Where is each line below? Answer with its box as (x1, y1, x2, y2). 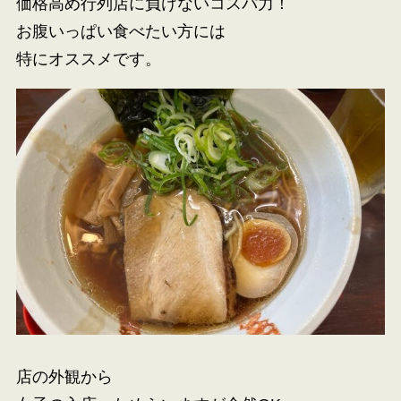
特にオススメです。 (15, 49, 161, 68)
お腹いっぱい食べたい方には (15, 21, 226, 40)
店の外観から (15, 368, 113, 387)
